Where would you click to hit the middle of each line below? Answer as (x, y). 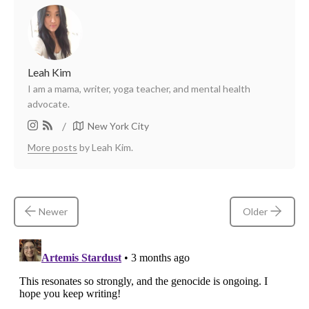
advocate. (49, 103)
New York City (118, 126)
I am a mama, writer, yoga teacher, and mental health (139, 88)
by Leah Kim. (105, 147)
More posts (52, 147)
